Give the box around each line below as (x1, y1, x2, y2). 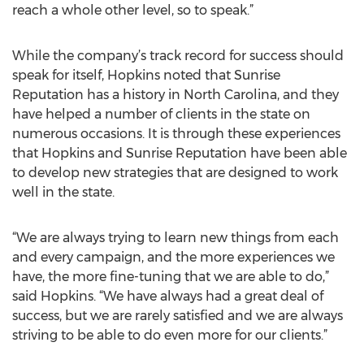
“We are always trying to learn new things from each (12, 230, 339, 245)
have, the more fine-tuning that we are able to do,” (12, 269, 329, 284)
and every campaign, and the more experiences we (12, 249, 335, 265)
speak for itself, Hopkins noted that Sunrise (12, 67, 280, 83)
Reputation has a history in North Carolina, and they (12, 87, 339, 102)
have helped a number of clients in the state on (12, 106, 310, 122)
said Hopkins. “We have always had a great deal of (12, 288, 323, 304)
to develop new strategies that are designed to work (12, 165, 338, 180)
